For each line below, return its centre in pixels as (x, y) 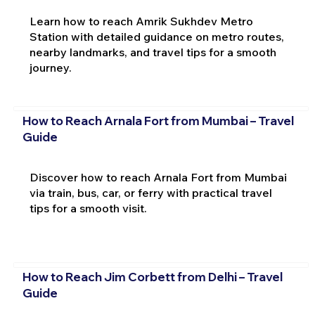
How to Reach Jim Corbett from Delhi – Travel (152, 276)
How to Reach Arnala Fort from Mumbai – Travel (158, 120)
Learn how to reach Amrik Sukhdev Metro (141, 21)
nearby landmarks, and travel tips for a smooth (153, 52)
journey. (50, 68)
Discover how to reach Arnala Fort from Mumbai (158, 178)
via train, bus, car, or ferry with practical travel (150, 193)
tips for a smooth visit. (88, 208)
